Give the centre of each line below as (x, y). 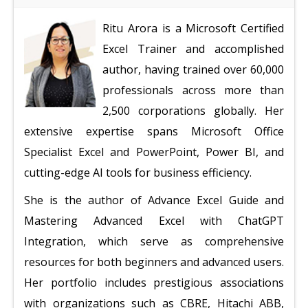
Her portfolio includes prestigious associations (154, 283)
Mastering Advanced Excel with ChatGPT (154, 221)
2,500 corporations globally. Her (193, 111)
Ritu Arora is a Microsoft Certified (193, 28)
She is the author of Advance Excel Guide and (154, 200)
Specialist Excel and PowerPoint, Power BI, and (154, 152)
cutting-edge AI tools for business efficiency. (138, 173)
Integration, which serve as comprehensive (154, 241)
